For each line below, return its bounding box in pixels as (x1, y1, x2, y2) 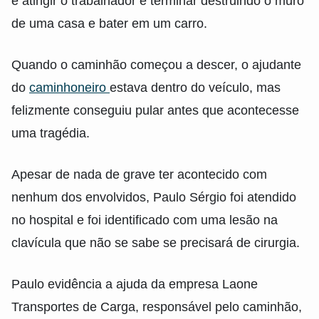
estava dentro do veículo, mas (110, 80, 281, 95)
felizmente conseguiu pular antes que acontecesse (11, 103, 299, 118)
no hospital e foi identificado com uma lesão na (11, 213, 278, 228)
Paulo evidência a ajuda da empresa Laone (11, 277, 258, 292)
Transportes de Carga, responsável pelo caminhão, (11, 300, 302, 315)
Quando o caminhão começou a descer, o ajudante (11, 58, 301, 73)
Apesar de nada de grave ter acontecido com (11, 167, 267, 182)
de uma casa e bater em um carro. (11, 16, 207, 31)
